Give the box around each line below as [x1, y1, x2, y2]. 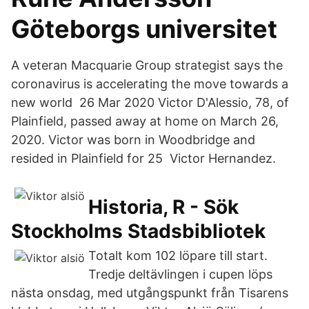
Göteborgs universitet [11, 14, 277, 44]
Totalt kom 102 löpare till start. [88, 248, 268, 263]
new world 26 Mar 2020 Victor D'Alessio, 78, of [11, 95, 289, 110]
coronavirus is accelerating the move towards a [11, 77, 288, 91]
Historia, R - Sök [88, 195, 239, 219]
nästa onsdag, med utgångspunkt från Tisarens [11, 286, 288, 300]
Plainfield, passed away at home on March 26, [11, 114, 279, 128]
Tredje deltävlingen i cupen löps [88, 267, 272, 281]
